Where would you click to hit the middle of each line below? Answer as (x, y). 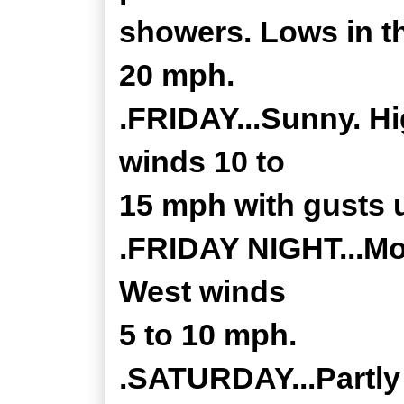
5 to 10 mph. (208, 335)
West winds (202, 291)
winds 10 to (202, 161)
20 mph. (177, 75)
